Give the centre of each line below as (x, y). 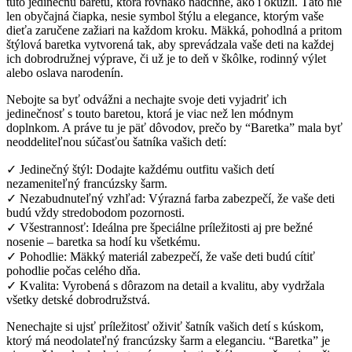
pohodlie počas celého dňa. (73, 271)
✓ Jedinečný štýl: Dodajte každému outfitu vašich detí (140, 170)
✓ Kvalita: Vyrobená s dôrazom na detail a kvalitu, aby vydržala (165, 286)
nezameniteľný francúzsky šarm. (87, 184)
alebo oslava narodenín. (65, 73)
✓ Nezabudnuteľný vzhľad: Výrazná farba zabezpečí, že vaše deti (170, 199)
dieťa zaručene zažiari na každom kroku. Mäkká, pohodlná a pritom (174, 31)
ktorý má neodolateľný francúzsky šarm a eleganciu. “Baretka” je (168, 341)
